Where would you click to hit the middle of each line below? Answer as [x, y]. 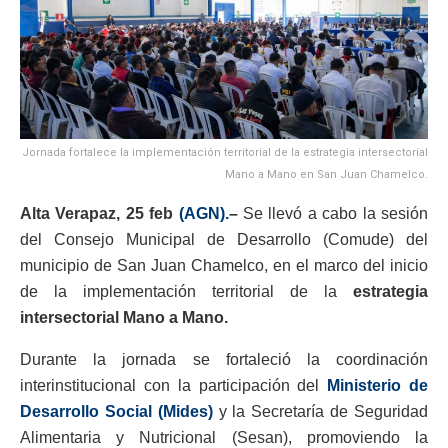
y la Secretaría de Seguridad [320, 411]
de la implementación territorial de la [186, 291]
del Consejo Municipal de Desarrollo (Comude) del [224, 239]
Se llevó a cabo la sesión [333, 213]
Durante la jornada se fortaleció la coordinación [224, 359]
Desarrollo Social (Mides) [116, 411]
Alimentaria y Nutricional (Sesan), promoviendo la [224, 437]
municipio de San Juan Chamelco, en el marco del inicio [224, 265]
